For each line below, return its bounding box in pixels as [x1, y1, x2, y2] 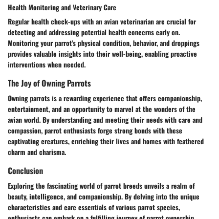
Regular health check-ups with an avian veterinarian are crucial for [8, 16, 196, 26]
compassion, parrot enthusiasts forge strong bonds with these [8, 125, 182, 136]
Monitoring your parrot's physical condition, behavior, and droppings [8, 37, 199, 48]
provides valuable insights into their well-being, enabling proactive [8, 48, 197, 59]
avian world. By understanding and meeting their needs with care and [8, 114, 202, 125]
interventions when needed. [8, 59, 86, 69]
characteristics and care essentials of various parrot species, [8, 202, 180, 213]
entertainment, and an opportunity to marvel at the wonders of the [8, 104, 196, 114]
